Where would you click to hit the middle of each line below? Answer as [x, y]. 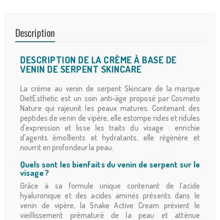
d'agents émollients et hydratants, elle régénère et [110, 138]
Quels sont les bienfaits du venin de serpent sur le [110, 165]
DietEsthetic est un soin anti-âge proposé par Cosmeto [110, 98]
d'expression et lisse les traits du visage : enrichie [110, 128]
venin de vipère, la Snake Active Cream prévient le [110, 206]
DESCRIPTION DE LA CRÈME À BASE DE [98, 60]
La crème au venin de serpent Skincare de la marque [110, 89]
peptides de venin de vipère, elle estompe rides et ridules [110, 118]
